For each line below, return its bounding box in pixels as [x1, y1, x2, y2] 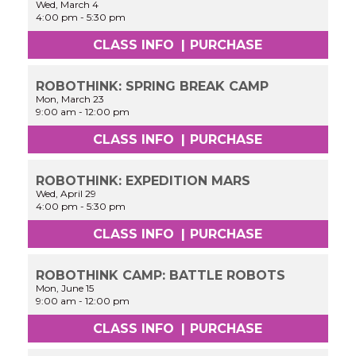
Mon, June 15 [36, 281, 95, 294]
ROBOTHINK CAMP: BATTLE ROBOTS [36, 267, 286, 283]
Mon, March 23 [36, 93, 105, 106]
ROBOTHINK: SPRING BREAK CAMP [36, 79, 269, 95]
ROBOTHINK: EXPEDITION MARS [36, 173, 251, 189]
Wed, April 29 [36, 188, 97, 200]
